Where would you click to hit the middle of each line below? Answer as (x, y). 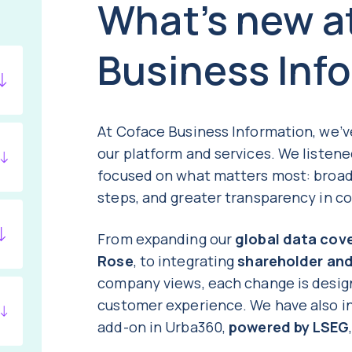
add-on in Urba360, (163, 327)
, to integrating (185, 261)
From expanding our (167, 239)
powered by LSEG (289, 327)
